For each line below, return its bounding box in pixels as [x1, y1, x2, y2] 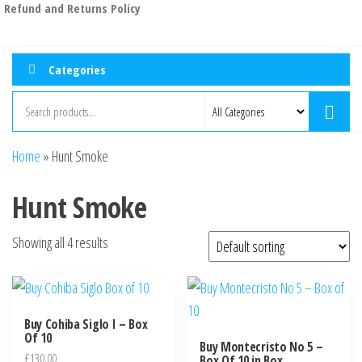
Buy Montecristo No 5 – [200, 338, 323, 356]
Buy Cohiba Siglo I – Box [24, 315, 148, 334]
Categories [48, 61, 106, 78]
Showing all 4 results [12, 233, 108, 253]
